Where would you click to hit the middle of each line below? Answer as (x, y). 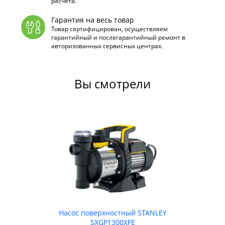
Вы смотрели (113, 84)
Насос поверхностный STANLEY (113, 213)
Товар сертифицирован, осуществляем (109, 29)
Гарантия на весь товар (92, 20)
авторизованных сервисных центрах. (107, 46)
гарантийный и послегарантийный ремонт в (118, 37)
